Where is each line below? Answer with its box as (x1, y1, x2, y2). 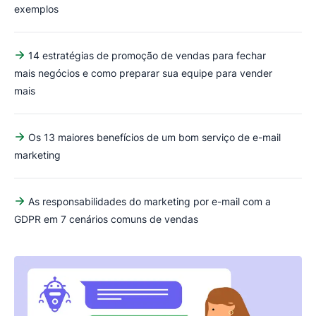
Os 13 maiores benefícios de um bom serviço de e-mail (28, 130, 281, 143)
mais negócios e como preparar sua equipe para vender (14, 66, 272, 79)
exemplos (14, 2, 59, 15)
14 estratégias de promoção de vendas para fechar (28, 49, 266, 61)
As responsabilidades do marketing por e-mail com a (28, 195, 271, 207)
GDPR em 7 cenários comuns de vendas (14, 212, 198, 225)
